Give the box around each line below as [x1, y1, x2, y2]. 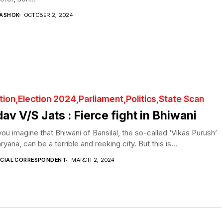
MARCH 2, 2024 [71, 156, 114, 164]
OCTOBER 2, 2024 [24, 11, 73, 18]
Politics [126, 94, 156, 105]
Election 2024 [18, 94, 76, 105]
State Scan [159, 94, 204, 105]
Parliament [79, 94, 123, 105]
